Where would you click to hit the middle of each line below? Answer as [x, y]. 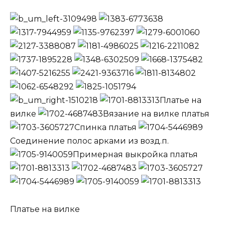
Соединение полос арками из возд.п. [89, 141]
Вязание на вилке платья [156, 114]
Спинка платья [106, 128]
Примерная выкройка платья [135, 155]
